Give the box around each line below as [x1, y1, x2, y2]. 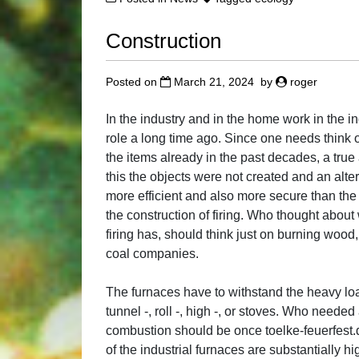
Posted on [106, 75, 160, 88]
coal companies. [106, 246, 199, 260]
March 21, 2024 [174, 75, 254, 88]
